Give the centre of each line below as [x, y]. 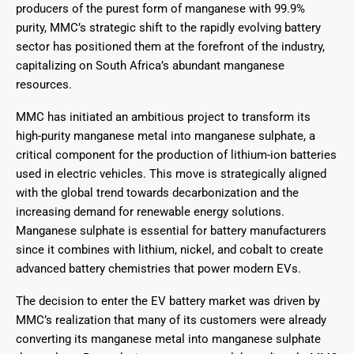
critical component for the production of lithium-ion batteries [176, 154]
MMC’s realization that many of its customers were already [171, 320]
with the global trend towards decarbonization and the [157, 192]
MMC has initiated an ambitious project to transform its [163, 117]
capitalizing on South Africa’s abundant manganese [150, 65]
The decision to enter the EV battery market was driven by [168, 301]
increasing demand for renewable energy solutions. [150, 211]
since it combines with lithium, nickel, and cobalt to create [169, 249]
